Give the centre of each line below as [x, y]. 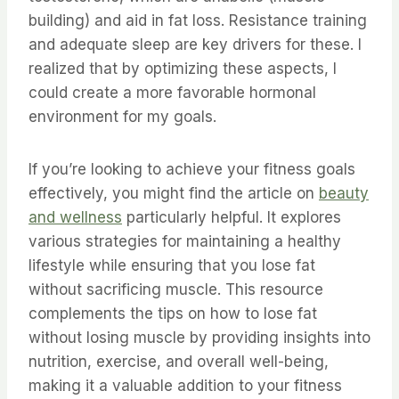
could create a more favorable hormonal [172, 93]
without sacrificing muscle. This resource [176, 290]
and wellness [75, 218]
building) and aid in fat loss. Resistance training [198, 21]
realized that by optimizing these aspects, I [183, 69]
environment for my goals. [122, 117]
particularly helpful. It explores [232, 218]
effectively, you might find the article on [174, 194]
